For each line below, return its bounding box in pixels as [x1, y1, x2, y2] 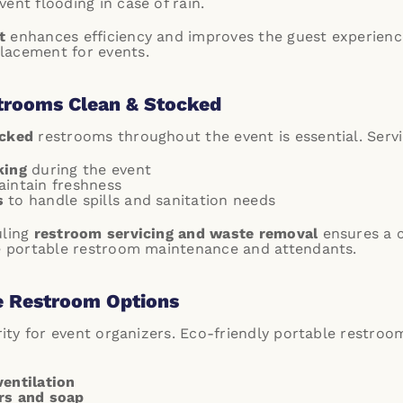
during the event [26, 161, 152, 178]
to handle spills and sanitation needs [3, 192, 276, 209]
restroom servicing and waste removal [33, 225, 318, 242]
